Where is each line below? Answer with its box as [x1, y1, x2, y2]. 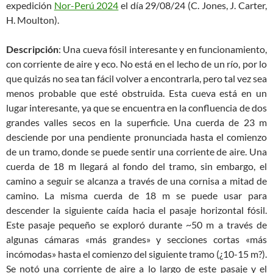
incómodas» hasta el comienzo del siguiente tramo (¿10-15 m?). [6, 248, 267, 260]
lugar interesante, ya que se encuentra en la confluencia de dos [6, 102, 267, 113]
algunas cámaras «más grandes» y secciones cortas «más [6, 233, 267, 245]
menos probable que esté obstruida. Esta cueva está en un [6, 87, 267, 99]
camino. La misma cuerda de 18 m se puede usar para [6, 190, 267, 201]
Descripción [6, 43, 58, 55]
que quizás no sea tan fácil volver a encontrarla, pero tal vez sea [6, 73, 267, 84]
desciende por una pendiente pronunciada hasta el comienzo [6, 131, 267, 143]
